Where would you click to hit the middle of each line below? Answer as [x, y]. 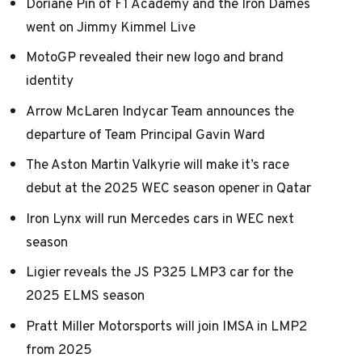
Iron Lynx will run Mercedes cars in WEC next [160, 218]
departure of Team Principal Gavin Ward [145, 134]
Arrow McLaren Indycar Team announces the [160, 110]
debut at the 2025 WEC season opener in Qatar [168, 188]
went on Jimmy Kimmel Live [111, 26]
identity [50, 80]
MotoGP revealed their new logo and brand [155, 57]
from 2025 [59, 349]
